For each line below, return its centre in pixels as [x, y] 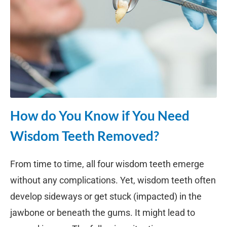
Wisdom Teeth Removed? [85, 136]
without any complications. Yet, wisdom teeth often [113, 180]
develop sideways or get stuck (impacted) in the [106, 196]
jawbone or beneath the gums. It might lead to [103, 212]
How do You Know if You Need [100, 115]
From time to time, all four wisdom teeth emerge [107, 164]
